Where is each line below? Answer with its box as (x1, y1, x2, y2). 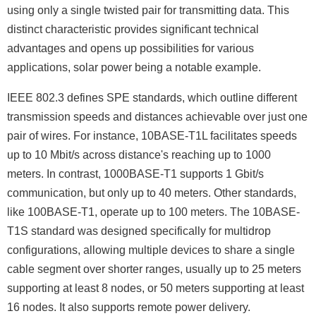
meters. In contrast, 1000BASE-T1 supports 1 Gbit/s (7, 168, 264, 180)
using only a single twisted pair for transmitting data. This (7, 4, 289, 16)
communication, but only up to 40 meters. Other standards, (7, 187, 296, 199)
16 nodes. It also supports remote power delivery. (7, 301, 250, 313)
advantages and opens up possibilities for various (7, 42, 254, 54)
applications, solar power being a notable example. (7, 61, 261, 73)
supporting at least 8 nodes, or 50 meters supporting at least (7, 282, 304, 294)
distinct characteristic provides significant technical (7, 23, 259, 35)
